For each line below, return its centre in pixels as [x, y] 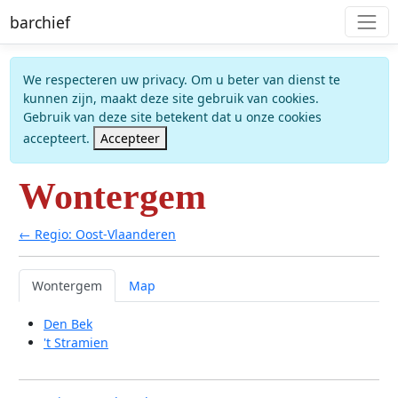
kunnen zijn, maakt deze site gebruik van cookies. [171, 99]
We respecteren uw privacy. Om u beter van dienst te [181, 80]
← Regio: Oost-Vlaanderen [97, 234]
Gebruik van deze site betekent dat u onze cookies [172, 117]
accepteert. [58, 139]
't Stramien [76, 342]
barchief [40, 22]
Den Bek [68, 323]
